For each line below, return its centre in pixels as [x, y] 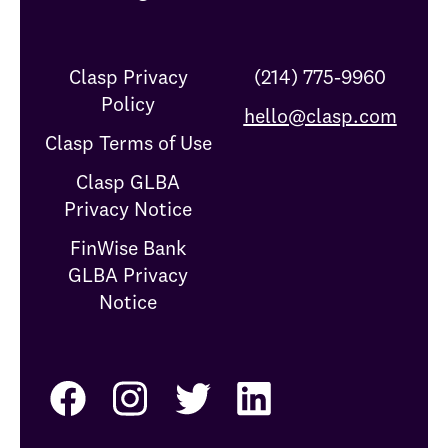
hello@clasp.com [320, 115]
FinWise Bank [128, 247]
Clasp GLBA [128, 181]
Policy [128, 103]
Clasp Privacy [128, 76]
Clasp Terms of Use [128, 142]
